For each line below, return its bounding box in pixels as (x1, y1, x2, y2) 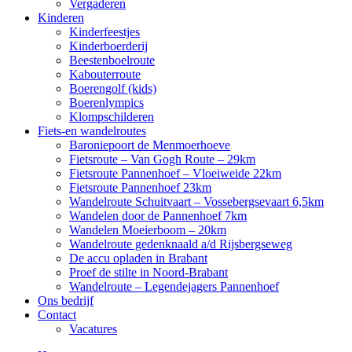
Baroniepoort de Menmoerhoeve (69, 138, 230, 152)
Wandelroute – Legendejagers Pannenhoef (69, 280, 279, 293)
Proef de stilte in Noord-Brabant (69, 266, 228, 279)
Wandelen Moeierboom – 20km (69, 223, 226, 236)
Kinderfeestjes (69, 25, 140, 38)
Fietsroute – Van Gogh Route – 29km (69, 152, 255, 166)
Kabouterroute (69, 68, 141, 81)
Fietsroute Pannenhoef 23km (69, 181, 211, 194)
